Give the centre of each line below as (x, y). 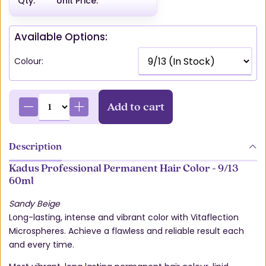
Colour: (28, 61)
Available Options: (61, 37)
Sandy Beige (34, 203)
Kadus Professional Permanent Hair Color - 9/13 (124, 167)
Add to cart (136, 106)
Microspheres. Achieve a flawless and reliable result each (126, 231)
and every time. (42, 244)
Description (35, 146)
